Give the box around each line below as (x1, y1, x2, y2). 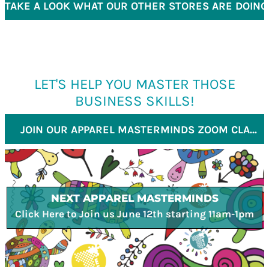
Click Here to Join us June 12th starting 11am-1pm (15, 208, 254, 220)
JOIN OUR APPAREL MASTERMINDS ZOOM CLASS (250, 123, 257, 137)
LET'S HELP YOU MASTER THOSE (34, 75, 235, 92)
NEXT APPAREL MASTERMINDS (50, 192, 219, 205)
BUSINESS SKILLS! (74, 92, 195, 109)
